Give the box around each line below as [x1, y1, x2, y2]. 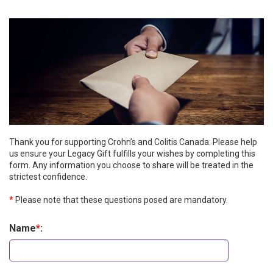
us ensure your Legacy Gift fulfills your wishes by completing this [9, 149, 255, 159]
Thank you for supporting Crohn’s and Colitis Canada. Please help [9, 137, 257, 147]
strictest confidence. [9, 172, 87, 182]
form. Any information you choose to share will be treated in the [9, 160, 253, 171]
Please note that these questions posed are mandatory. [13, 195, 228, 205]
